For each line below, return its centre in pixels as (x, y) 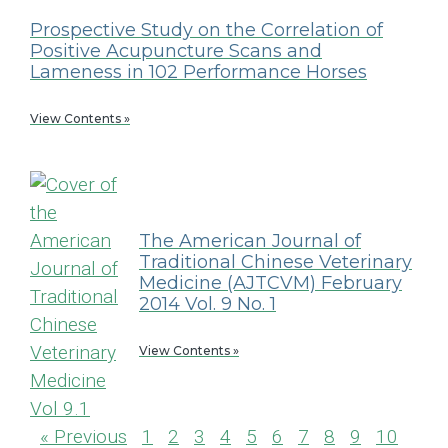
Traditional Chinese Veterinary (275, 261)
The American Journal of (250, 240)
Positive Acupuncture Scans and (176, 50)
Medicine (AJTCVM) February (270, 282)
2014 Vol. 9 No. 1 (207, 303)
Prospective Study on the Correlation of (206, 29)
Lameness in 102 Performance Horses (198, 71)
